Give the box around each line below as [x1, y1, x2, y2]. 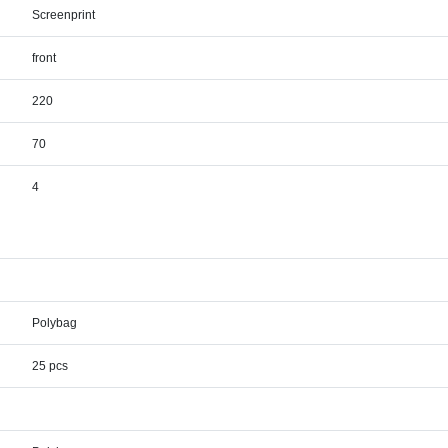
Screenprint [32, 8, 96, 23]
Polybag [32, 316, 78, 331]
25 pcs [32, 359, 69, 374]
